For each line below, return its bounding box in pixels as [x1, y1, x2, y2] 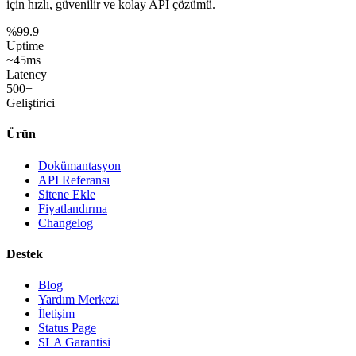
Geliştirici [6, 96, 55, 110]
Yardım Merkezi [38, 292, 119, 307]
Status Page [38, 321, 96, 335]
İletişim [38, 307, 75, 321]
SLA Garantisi [38, 335, 110, 350]
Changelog [38, 215, 93, 230]
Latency [6, 68, 47, 82]
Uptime [6, 39, 44, 53]
